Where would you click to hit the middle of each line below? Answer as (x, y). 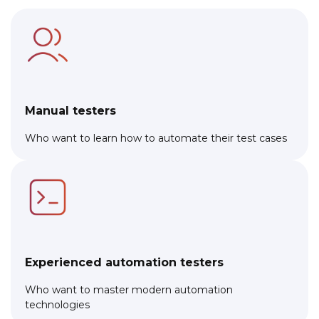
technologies (57, 304)
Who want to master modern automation (129, 289)
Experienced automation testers (124, 262)
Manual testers (70, 110)
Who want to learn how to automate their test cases (156, 138)
